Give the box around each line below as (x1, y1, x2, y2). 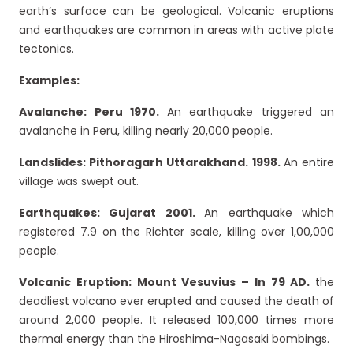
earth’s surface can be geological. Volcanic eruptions (19, 3, 334, 20)
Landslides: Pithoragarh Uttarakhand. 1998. (19, 154, 284, 171)
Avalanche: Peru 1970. (19, 104, 167, 121)
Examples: (19, 72, 80, 89)
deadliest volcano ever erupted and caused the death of (19, 293, 334, 310)
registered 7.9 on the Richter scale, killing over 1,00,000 (19, 224, 334, 240)
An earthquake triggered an (166, 104, 334, 121)
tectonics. (19, 41, 74, 58)
